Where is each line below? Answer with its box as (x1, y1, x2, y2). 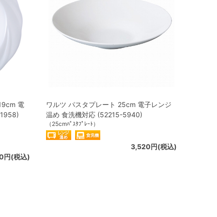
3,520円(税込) (131, 142, 177, 151)
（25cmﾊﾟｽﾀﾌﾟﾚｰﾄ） (46, 120, 99, 127)
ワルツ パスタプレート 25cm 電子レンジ (46, 100, 171, 108)
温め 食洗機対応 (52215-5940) (46, 110, 142, 119)
